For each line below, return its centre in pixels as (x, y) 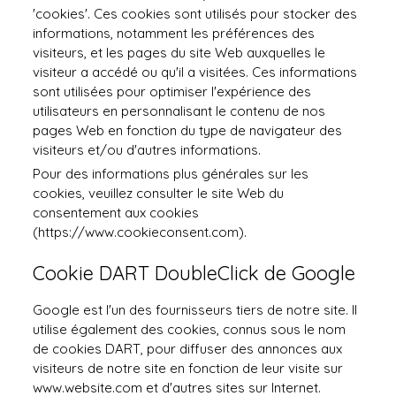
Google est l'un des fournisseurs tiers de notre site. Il (195, 310)
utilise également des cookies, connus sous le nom (190, 329)
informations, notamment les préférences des (174, 33)
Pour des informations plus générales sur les (171, 174)
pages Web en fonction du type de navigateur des (188, 130)
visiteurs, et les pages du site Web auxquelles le (179, 53)
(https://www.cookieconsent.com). (140, 232)
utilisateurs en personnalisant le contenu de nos (179, 111)
